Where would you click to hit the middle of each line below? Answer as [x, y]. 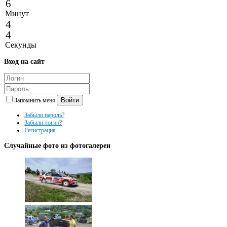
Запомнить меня [35, 100]
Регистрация [40, 130]
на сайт [32, 61]
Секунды [21, 45]
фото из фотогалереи [76, 145]
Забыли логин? [43, 122]
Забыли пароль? [44, 115]
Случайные [23, 145]
